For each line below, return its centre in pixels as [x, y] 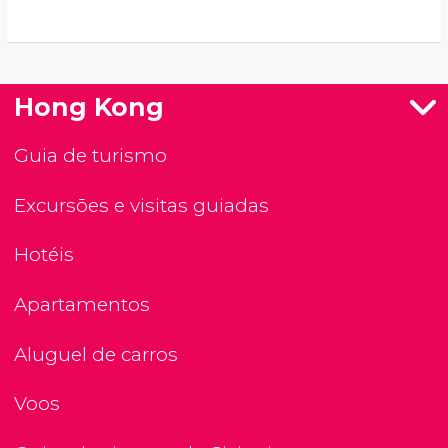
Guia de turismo [90, 156]
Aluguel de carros [96, 354]
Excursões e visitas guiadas [141, 205]
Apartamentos [82, 305]
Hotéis [44, 255]
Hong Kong [89, 107]
